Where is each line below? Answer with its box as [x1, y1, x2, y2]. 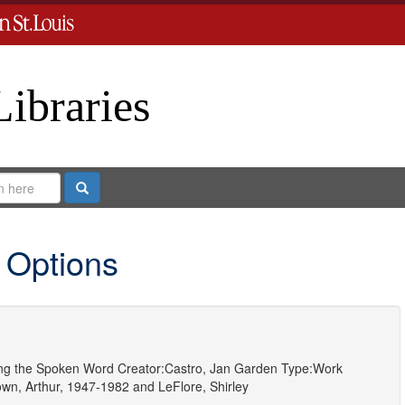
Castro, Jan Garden [164, 359, 278, 377]
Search [87, 177, 128, 195]
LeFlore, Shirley [157, 377, 249, 395]
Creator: [117, 359, 165, 377]
